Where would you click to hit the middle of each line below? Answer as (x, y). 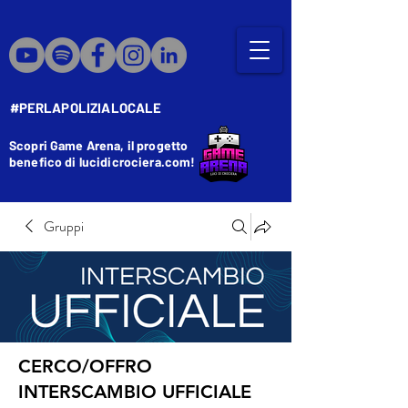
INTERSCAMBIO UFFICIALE (135, 392)
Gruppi (64, 226)
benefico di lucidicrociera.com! (102, 162)
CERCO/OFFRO (85, 366)
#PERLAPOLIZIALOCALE (86, 107)
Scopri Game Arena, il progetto (99, 145)
